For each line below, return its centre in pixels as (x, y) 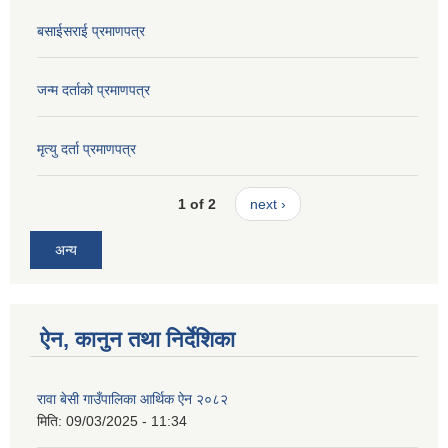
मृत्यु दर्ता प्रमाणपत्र (86, 149)
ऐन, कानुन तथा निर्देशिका (137, 340)
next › (267, 203)
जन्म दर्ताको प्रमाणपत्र (93, 90)
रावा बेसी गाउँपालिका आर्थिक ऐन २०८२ (132, 399)
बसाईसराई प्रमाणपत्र (91, 31)
